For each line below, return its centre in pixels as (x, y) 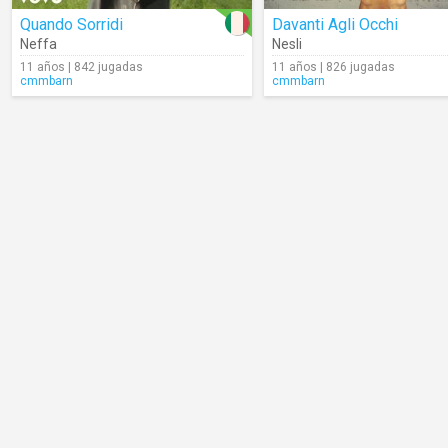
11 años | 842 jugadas (81, 67)
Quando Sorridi (71, 24)
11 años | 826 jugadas (333, 67)
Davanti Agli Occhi (335, 24)
